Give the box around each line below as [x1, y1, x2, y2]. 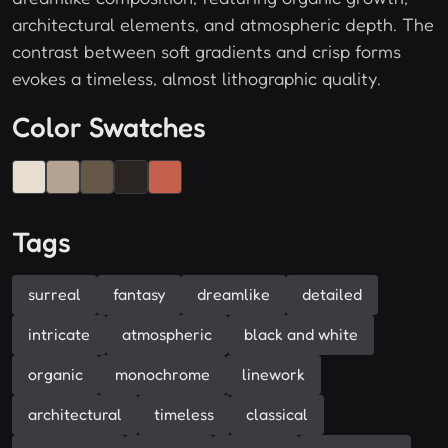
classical [246, 405, 308, 424]
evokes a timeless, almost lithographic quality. [12, 68, 381, 90]
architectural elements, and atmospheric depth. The [12, 14, 434, 36]
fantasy [113, 285, 165, 304]
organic [28, 365, 83, 384]
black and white [244, 325, 358, 344]
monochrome [115, 365, 210, 384]
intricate [28, 325, 90, 344]
